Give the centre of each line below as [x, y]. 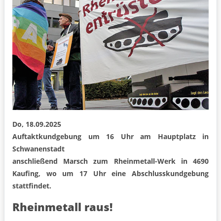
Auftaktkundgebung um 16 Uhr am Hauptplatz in [110, 137]
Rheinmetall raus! [62, 207]
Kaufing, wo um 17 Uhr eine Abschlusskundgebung [110, 174]
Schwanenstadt [38, 149]
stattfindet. [33, 186]
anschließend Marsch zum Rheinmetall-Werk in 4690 [110, 161]
